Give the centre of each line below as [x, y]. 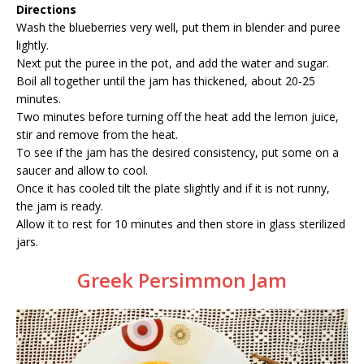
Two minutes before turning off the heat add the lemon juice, [178, 117]
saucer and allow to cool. [82, 171]
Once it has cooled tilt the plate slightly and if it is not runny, [173, 188]
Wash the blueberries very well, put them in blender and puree [178, 28]
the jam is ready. [60, 206]
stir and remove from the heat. [97, 135]
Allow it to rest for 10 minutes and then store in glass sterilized [181, 224]
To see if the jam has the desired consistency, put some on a [178, 153]
